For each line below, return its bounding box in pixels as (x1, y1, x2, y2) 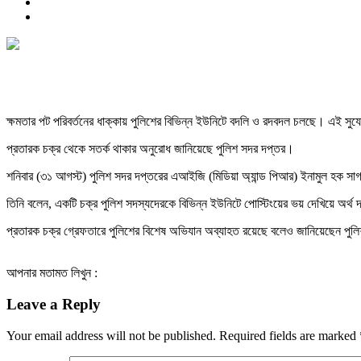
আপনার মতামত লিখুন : (6, 266, 98, 280)
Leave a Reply (6, 296, 101, 313)
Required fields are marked (219, 328, 359, 342)
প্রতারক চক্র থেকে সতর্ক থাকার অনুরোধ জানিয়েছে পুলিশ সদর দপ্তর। (6, 142, 294, 156)
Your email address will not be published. (6, 328, 216, 342)
